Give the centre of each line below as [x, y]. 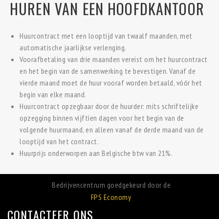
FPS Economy [111, 197]
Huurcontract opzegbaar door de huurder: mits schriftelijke [109, 106]
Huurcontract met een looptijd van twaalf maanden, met [106, 36]
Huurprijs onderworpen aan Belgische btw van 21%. [96, 153]
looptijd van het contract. [59, 141]
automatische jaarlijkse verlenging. [73, 47]
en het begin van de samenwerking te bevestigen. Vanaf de [108, 71]
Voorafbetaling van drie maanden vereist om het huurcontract [114, 59]
